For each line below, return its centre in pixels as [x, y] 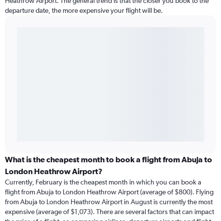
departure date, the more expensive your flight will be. [84, 11]
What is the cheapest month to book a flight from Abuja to [109, 160]
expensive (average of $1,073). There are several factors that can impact [110, 212]
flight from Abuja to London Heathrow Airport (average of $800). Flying [109, 192]
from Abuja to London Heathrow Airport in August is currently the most [109, 202]
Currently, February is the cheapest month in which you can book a [103, 182]
